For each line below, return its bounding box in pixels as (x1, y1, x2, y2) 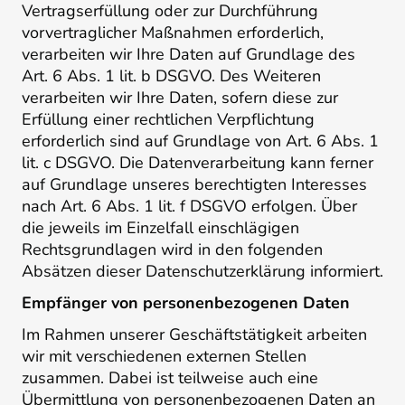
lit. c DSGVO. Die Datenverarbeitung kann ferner (22, 152, 373, 174)
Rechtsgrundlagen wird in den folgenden (22, 239, 323, 261)
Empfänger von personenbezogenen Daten (22, 291, 350, 314)
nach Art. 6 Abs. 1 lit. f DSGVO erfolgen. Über (22, 195, 357, 218)
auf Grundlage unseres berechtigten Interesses (22, 174, 367, 196)
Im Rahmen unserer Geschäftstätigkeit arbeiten (22, 323, 367, 345)
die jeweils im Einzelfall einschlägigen (22, 217, 299, 240)
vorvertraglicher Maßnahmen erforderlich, (22, 22, 324, 44)
